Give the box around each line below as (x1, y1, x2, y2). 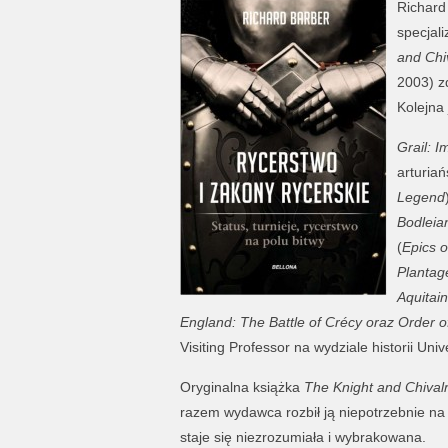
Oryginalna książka (179, 379, 304, 395)
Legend (396, 189, 445, 205)
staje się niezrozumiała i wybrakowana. (179, 429, 426, 445)
